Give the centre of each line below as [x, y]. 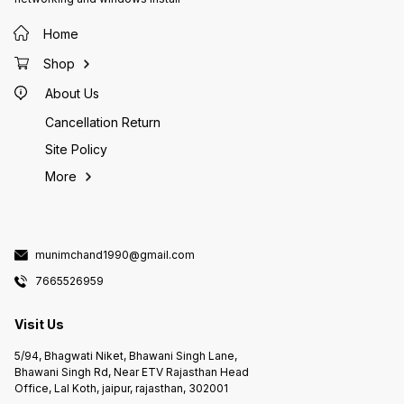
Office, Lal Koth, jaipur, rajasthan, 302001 [121, 389]
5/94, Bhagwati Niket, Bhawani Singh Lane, [126, 356]
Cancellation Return [103, 122]
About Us [72, 94]
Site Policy [76, 149]
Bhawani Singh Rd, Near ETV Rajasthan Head [132, 372]
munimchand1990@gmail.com [115, 255]
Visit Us [39, 324]
